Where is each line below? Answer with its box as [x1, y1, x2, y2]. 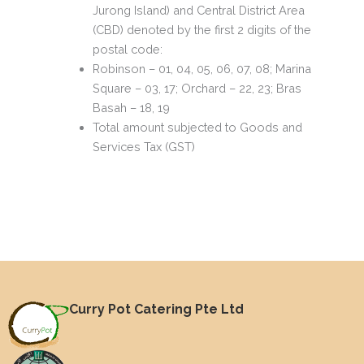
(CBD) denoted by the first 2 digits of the [92, 22, 311, 37]
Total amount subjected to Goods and [92, 119, 302, 134]
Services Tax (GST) [92, 139, 195, 154]
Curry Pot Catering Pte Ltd [69, 301, 244, 318]
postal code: [92, 41, 162, 56]
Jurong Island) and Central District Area [92, 2, 305, 17]
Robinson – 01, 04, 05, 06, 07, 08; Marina [92, 61, 311, 76]
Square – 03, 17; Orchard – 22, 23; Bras [92, 80, 301, 95]
